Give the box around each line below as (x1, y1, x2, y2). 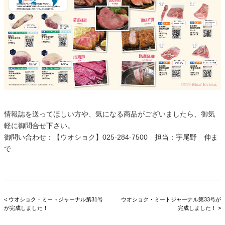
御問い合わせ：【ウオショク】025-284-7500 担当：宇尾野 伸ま (4, 133, 218, 141)
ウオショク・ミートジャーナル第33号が (121, 196, 221, 202)
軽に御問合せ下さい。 (4, 121, 74, 130)
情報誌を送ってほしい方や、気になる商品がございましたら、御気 (4, 109, 215, 118)
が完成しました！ (4, 204, 48, 211)
